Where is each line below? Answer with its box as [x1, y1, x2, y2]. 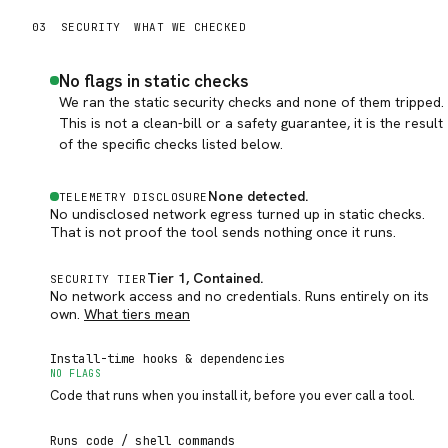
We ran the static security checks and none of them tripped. [59, 93, 444, 111]
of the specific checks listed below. [59, 135, 283, 153]
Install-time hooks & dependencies [50, 351, 285, 367]
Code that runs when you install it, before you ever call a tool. [50, 387, 415, 404]
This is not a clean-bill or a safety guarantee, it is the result [59, 114, 443, 132]
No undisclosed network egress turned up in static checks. [50, 205, 425, 223]
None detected [207, 187, 305, 205]
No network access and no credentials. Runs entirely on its [50, 287, 429, 305]
